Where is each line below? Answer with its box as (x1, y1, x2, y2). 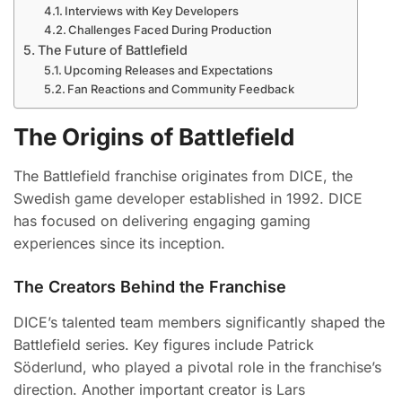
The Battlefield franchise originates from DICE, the (13, 167, 353, 185)
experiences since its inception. (13, 234, 225, 252)
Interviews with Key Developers (65, 4, 240, 18)
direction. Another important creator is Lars (13, 380, 305, 398)
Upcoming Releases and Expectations (64, 63, 274, 77)
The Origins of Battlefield (13, 123, 294, 151)
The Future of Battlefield (37, 42, 188, 57)
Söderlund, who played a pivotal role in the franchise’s (13, 358, 381, 376)
